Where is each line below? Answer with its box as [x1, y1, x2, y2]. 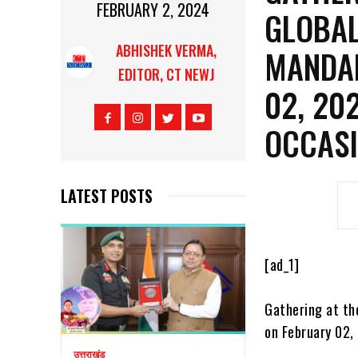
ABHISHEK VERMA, [116, 39, 217, 61]
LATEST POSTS [61, 183, 153, 208]
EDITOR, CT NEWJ [117, 63, 215, 85]
